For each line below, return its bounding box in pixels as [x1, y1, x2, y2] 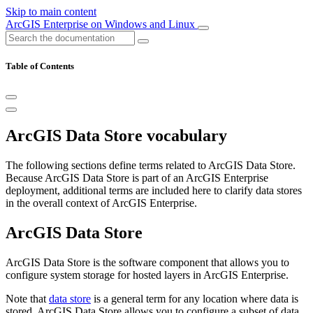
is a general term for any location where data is [91, 292, 298, 305]
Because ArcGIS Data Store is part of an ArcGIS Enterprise [6, 172, 268, 184]
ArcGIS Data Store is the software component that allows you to [6, 256, 289, 268]
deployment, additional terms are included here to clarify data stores [6, 184, 302, 197]
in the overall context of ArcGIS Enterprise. [6, 197, 197, 210]
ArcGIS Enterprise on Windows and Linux [6, 18, 198, 30]
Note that [6, 292, 49, 305]
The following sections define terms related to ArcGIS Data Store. [6, 159, 296, 172]
